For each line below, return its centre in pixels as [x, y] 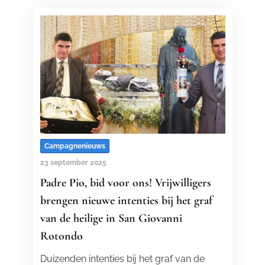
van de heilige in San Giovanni [111, 218]
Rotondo [61, 236]
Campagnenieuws [75, 146]
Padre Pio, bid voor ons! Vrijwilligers [125, 183]
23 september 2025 [73, 163]
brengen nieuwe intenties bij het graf [126, 201]
